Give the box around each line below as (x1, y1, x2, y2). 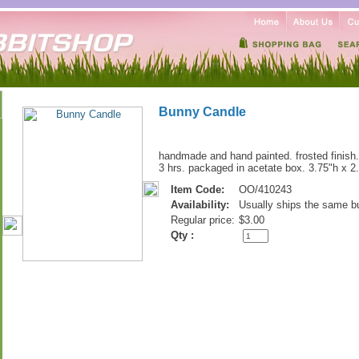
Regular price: (170, 214, 235, 226)
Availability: (170, 199, 229, 211)
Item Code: (170, 184, 224, 196)
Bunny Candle (158, 105, 246, 119)
